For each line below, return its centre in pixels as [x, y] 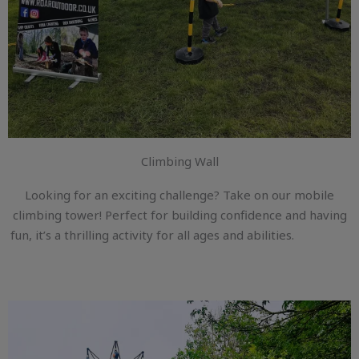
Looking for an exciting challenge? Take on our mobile [179, 195]
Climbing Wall [179, 161]
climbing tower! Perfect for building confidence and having [179, 215]
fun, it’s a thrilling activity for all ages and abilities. [179, 235]
